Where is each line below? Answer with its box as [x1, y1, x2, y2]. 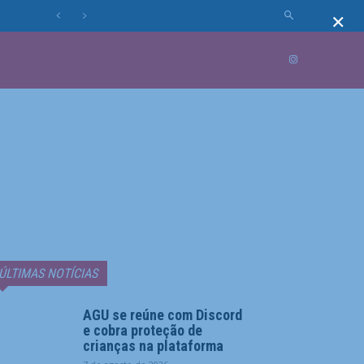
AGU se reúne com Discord [83, 306, 242, 323]
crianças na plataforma [83, 337, 223, 354]
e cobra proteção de [83, 322, 202, 339]
